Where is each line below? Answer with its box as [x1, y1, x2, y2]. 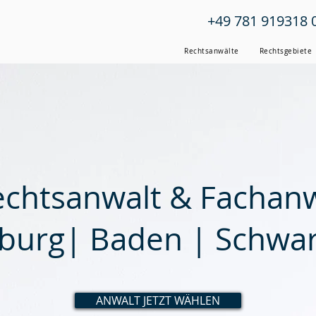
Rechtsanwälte [184, 47, 239, 56]
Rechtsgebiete [259, 47, 312, 56]
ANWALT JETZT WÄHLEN [96, 293, 220, 308]
